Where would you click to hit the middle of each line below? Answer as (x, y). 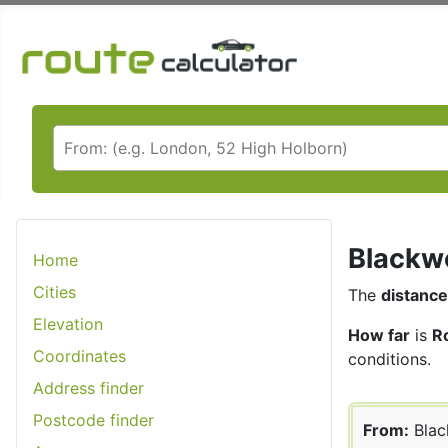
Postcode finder (93, 419)
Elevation (68, 323)
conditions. (389, 358)
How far (379, 334)
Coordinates (79, 355)
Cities (54, 291)
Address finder (88, 387)
